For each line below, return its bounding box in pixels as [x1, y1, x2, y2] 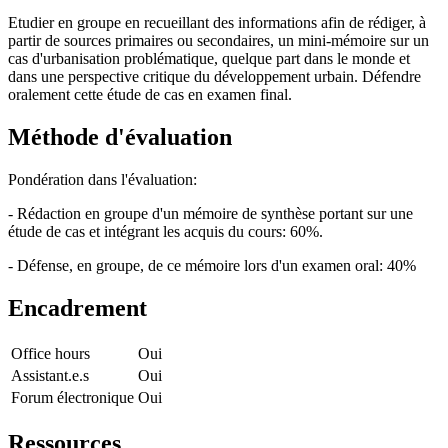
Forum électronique [11, 388, 134, 406]
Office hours [11, 344, 90, 362]
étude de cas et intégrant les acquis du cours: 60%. [8, 222, 323, 240]
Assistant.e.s [11, 366, 89, 384]
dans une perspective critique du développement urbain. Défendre [8, 68, 421, 86]
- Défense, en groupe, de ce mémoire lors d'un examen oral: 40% [8, 256, 416, 274]
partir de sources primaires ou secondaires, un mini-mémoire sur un [8, 32, 429, 50]
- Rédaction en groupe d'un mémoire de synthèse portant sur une [8, 204, 413, 222]
